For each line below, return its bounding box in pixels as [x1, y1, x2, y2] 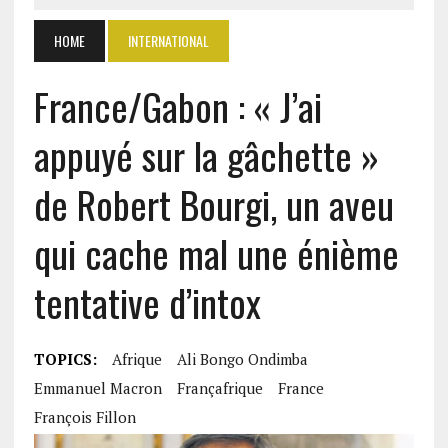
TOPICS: [33, 349, 97, 369]
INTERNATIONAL [127, 30, 209, 51]
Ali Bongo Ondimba [176, 349, 308, 369]
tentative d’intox [33, 274, 261, 330]
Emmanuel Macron [33, 378, 162, 398]
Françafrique [176, 378, 263, 398]
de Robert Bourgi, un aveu [33, 176, 394, 232]
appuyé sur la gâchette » [33, 127, 379, 183]
